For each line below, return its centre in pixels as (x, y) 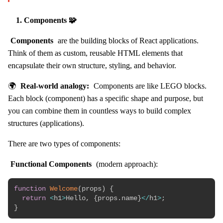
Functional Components (51, 164)
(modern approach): (126, 164)
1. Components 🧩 (46, 20)
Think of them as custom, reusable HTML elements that (95, 53)
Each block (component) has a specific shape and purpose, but (106, 98)
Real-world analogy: (55, 86)
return (34, 198)
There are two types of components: (64, 144)
